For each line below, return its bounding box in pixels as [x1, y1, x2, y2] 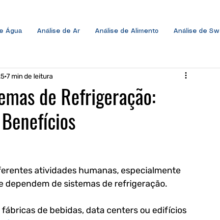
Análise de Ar [37, 28, 80, 34]
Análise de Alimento [95, 28, 159, 34]
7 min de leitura [6, 72, 53, 81]
